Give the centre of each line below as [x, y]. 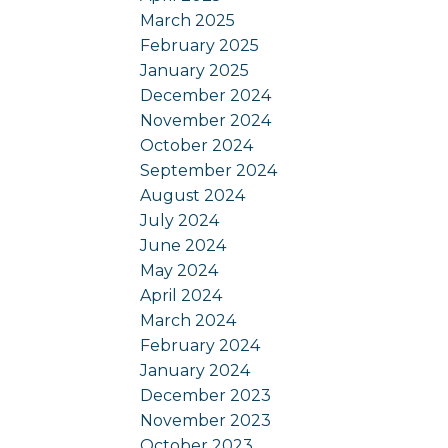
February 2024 [200, 345]
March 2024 [188, 320]
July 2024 [180, 220]
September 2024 [209, 170]
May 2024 [179, 270]
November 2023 [206, 420]
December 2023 [206, 395]
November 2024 [206, 120]
